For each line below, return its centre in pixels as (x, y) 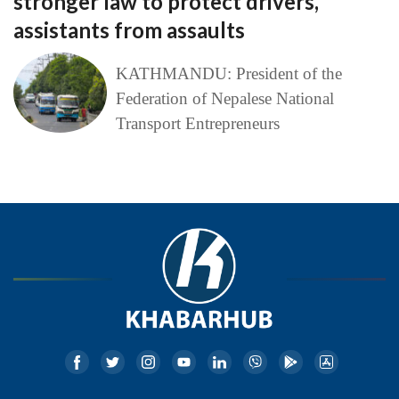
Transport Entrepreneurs (197, 123)
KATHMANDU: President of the (228, 73)
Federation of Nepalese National (224, 98)
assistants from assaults (129, 30)
